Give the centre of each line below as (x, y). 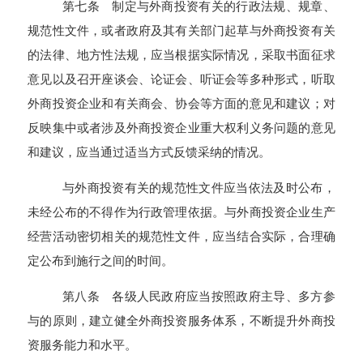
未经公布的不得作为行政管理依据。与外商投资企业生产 (181, 211)
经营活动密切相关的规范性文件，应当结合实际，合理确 (181, 236)
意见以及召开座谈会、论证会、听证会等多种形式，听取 (181, 79)
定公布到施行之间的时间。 (101, 260)
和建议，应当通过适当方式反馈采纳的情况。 (149, 152)
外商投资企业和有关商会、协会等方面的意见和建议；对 (181, 103)
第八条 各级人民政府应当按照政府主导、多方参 (199, 297)
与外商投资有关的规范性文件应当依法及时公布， (199, 187)
